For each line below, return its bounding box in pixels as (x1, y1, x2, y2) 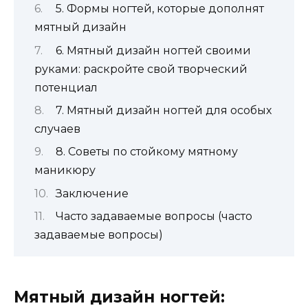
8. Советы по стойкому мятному (55, 145, 238, 159)
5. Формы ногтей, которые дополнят (55, 2, 264, 16)
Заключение (55, 186, 129, 200)
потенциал (34, 80, 98, 94)
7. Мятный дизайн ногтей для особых (55, 103, 272, 117)
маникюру (34, 164, 96, 177)
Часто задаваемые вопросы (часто (55, 210, 252, 223)
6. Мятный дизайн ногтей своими (55, 43, 251, 57)
